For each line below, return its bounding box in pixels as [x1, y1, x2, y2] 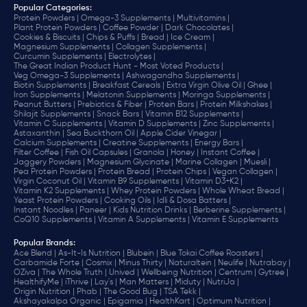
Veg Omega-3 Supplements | [14, 72, 124, 81]
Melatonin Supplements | [86, 91, 180, 100]
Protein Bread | [98, 168, 154, 177]
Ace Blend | [14, 249, 56, 258]
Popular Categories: [14, 4, 92, 13]
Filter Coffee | [14, 149, 63, 158]
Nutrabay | [249, 259, 291, 268]
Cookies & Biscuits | [14, 34, 84, 42]
